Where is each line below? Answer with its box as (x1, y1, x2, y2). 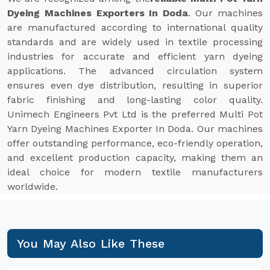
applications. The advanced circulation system (7, 65, 263, 77)
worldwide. (7, 181, 58, 192)
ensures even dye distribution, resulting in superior (7, 80, 263, 91)
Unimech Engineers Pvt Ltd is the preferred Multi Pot (7, 108, 263, 120)
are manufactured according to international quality (7, 22, 263, 33)
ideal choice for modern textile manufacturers (7, 166, 263, 178)
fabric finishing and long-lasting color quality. (7, 94, 263, 105)
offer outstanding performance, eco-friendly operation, (7, 137, 263, 149)
